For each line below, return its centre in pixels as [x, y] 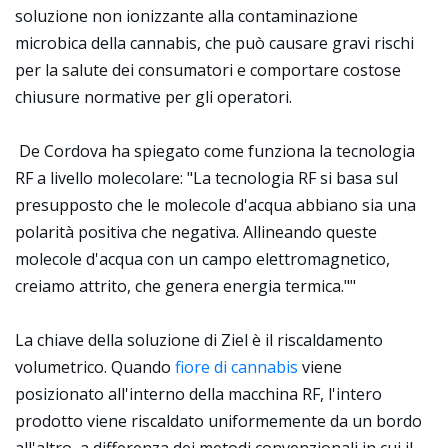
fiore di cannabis [236, 367]
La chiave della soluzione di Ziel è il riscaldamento [199, 340]
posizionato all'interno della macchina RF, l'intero [198, 394]
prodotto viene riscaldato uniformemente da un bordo [218, 421]
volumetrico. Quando [93, 367]
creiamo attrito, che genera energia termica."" [185, 286]
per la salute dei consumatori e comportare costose [208, 70]
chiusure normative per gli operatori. [153, 97]
